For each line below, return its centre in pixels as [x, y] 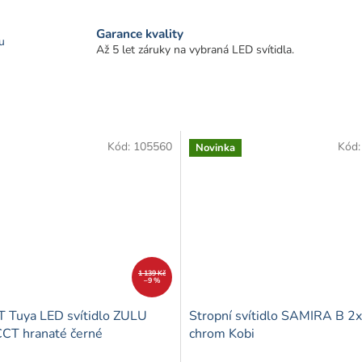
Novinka [215, 147]
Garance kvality [140, 33]
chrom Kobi [222, 333]
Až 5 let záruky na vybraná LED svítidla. [196, 49]
